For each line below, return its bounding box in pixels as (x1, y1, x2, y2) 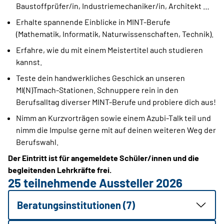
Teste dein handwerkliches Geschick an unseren (16, 73, 185, 83)
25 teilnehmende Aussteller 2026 (8, 175, 182, 190)
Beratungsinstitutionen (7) (17, 199, 135, 211)
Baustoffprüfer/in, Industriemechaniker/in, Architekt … (16, 1, 209, 11)
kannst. (16, 57, 42, 67)
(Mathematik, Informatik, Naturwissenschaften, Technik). (16, 29, 213, 39)
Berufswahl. (16, 137, 60, 147)
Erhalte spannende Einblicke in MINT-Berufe (16, 17, 170, 27)
